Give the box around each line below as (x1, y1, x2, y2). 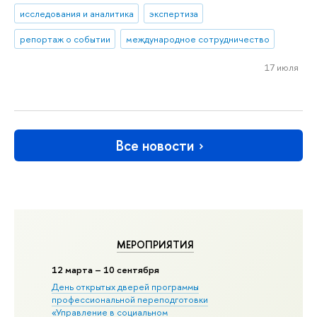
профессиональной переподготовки (52, 293, 209, 306)
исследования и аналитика (19, 7, 134, 20)
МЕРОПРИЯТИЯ (117, 237, 195, 252)
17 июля (264, 60, 299, 74)
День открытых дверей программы (52, 280, 200, 294)
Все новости (116, 136, 194, 156)
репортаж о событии (19, 32, 110, 45)
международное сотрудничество (125, 32, 270, 45)
